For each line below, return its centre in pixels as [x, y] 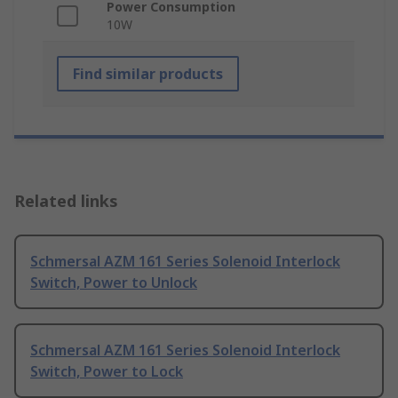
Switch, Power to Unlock [114, 283]
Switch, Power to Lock [107, 372]
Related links [66, 201]
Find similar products [148, 74]
